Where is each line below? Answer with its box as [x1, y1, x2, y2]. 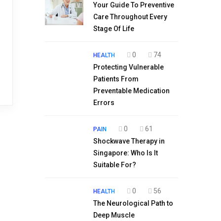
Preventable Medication [93, 87, 170, 95]
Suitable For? [93, 161, 136, 169]
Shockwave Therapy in [93, 137, 165, 145]
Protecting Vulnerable [93, 63, 164, 71]
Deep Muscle [93, 211, 135, 219]
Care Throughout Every [93, 13, 167, 21]
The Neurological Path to [93, 199, 173, 207]
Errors [93, 99, 114, 107]
